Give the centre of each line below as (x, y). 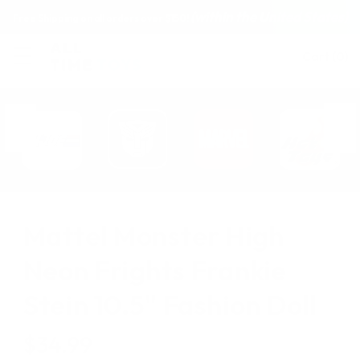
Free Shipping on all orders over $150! (101, 18)
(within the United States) (269, 16)
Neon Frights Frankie (155, 271)
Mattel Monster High (153, 236)
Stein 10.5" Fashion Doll (170, 305)
